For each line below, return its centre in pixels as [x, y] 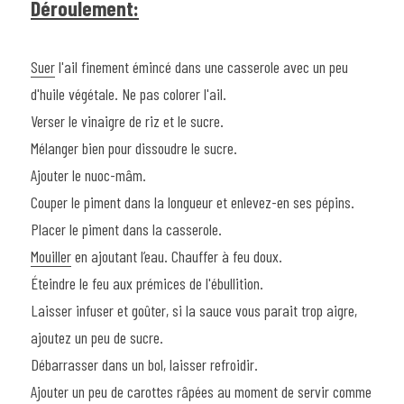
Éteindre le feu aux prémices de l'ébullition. [147, 283]
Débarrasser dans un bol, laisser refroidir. [144, 364]
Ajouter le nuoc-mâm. [88, 174]
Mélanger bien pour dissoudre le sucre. [134, 147]
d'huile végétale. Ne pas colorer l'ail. [129, 93]
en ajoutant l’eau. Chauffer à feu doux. [177, 256]
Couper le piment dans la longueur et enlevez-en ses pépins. [193, 202]
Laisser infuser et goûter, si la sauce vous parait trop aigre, [194, 310]
